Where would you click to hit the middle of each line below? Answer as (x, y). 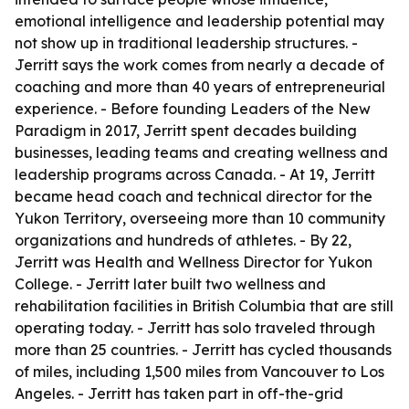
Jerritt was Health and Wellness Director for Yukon (194, 262)
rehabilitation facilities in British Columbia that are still (204, 306)
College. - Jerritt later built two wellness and (170, 284)
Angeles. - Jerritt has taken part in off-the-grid (179, 393)
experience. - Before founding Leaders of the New (193, 109)
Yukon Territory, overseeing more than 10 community (200, 218)
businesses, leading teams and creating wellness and (201, 152)
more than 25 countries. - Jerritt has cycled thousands (203, 350)
